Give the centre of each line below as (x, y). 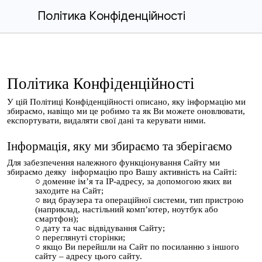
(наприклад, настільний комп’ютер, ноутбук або (127, 209)
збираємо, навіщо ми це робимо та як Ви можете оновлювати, (126, 111)
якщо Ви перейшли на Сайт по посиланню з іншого (141, 247)
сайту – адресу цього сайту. (89, 256)
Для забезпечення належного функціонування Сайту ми (113, 162)
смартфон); (57, 218)
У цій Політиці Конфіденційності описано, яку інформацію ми (126, 101)
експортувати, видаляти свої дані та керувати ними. (106, 120)
